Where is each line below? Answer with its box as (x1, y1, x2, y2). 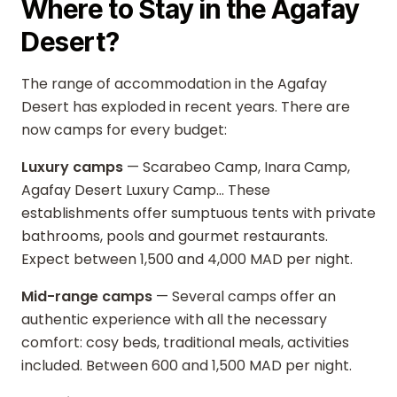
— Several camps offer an (152, 286, 336, 307)
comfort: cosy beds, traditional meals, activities (21, 332, 349, 353)
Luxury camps (21, 157, 123, 177)
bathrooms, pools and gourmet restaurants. (21, 226, 328, 246)
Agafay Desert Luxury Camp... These (21, 180, 270, 200)
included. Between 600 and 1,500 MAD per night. (21, 355, 352, 376)
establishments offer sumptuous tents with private (21, 203, 376, 223)
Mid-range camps (21, 286, 152, 307)
